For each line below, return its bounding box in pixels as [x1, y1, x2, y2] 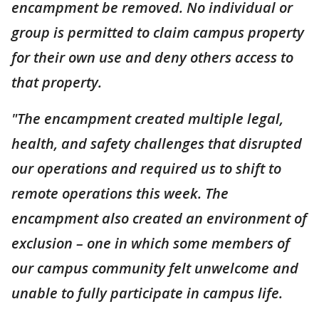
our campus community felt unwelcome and [11, 258, 298, 278]
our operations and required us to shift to [11, 158, 281, 178]
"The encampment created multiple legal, [11, 108, 283, 128]
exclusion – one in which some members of [11, 233, 290, 253]
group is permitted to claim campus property [11, 22, 304, 42]
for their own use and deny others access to [11, 47, 293, 67]
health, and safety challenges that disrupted [11, 133, 302, 153]
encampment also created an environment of [11, 208, 307, 228]
